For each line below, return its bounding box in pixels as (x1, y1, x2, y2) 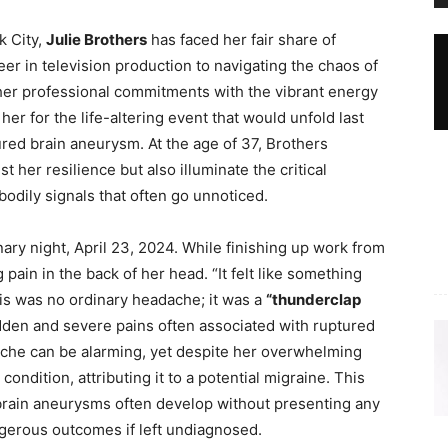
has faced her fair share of (147, 30, 336, 50)
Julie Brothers (46, 30, 147, 50)
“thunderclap (266, 290, 361, 310)
